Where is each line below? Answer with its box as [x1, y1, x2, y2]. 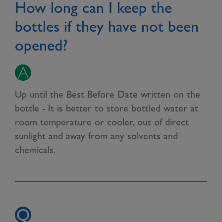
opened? [15, 36, 68, 54]
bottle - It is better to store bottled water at [15, 102, 198, 114]
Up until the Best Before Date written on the [15, 88, 200, 100]
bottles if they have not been [15, 17, 199, 35]
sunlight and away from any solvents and [15, 130, 178, 142]
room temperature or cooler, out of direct [15, 116, 189, 128]
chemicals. [15, 144, 55, 156]
